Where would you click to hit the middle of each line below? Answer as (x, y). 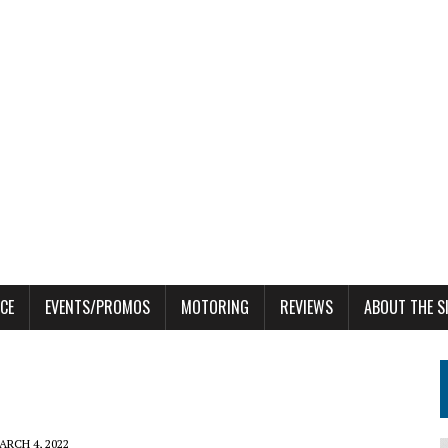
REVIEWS (306, 306)
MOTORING (215, 306)
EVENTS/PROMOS (97, 306)
